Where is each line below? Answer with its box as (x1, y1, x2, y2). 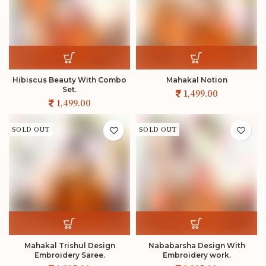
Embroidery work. (162, 251, 231, 259)
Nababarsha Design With (148, 241, 245, 250)
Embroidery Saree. (34, 251, 105, 259)
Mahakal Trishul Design (24, 241, 115, 250)
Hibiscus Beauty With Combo (12, 75, 126, 84)
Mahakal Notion (166, 75, 227, 84)
